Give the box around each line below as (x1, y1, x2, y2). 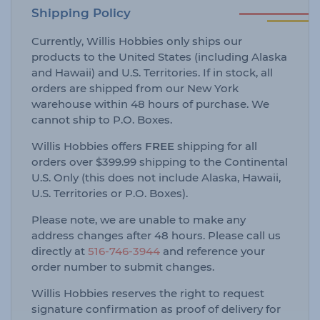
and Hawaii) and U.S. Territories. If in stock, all (31, 65, 274, 79)
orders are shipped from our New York (31, 81, 239, 95)
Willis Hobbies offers (31, 139, 146, 153)
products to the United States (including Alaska (31, 49, 288, 64)
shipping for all (174, 139, 258, 153)
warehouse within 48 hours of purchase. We (31, 96, 270, 111)
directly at (31, 244, 89, 258)
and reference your (160, 244, 266, 258)
